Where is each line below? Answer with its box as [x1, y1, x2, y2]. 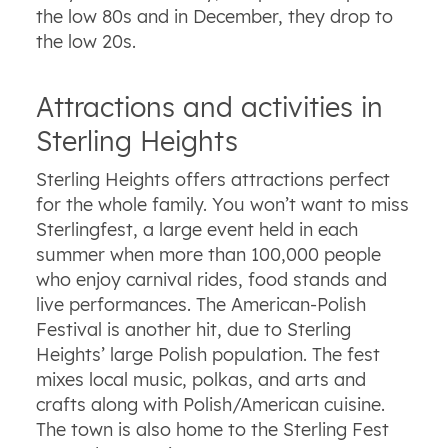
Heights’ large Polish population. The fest [35, 343, 380, 367]
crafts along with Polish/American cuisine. [35, 393, 385, 417]
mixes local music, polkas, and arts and [35, 368, 366, 392]
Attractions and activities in [35, 89, 383, 124]
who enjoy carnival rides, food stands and [35, 268, 387, 292]
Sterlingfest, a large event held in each [35, 218, 358, 242]
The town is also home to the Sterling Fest [35, 418, 389, 442]
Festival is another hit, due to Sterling [35, 318, 351, 342]
